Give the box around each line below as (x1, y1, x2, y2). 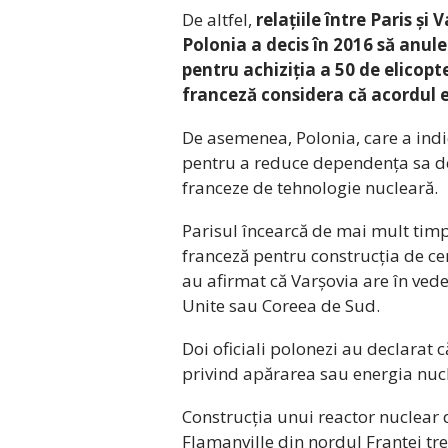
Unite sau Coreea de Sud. (182, 293, 380, 317)
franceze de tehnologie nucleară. (182, 175, 438, 199)
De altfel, (182, 7, 256, 31)
